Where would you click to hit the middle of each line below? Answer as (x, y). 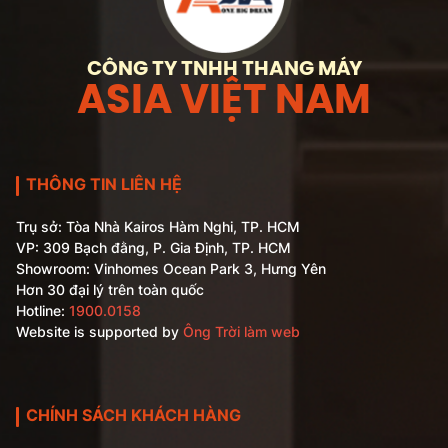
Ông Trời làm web (241, 331)
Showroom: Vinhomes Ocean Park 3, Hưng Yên (175, 268)
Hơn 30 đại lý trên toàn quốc (110, 289)
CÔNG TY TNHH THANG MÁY (224, 69)
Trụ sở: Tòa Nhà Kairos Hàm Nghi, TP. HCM (158, 226)
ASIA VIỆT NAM (224, 101)
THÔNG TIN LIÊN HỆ (104, 183)
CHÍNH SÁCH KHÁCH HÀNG (133, 414)
